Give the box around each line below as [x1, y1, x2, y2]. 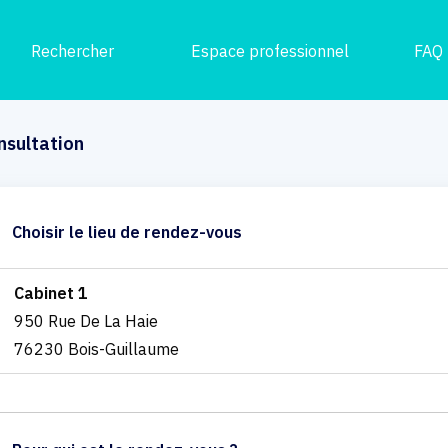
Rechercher [30, 41, 114, 61]
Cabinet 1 [13, 282, 88, 303]
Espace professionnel [191, 41, 350, 61]
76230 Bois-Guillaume [13, 338, 179, 359]
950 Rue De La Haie [13, 310, 158, 331]
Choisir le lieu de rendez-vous [11, 221, 242, 242]
